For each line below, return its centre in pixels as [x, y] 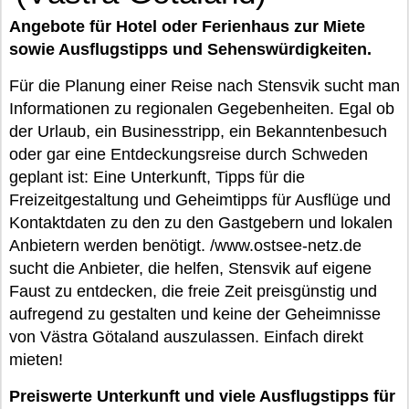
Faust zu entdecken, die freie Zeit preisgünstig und [193, 291]
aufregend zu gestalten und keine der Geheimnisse [195, 314]
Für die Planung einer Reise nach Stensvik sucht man [204, 86]
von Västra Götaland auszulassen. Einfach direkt [186, 337]
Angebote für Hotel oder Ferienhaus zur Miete [187, 26]
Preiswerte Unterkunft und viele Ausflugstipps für [202, 396]
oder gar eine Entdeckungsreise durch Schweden [189, 154]
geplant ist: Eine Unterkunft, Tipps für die [157, 177]
